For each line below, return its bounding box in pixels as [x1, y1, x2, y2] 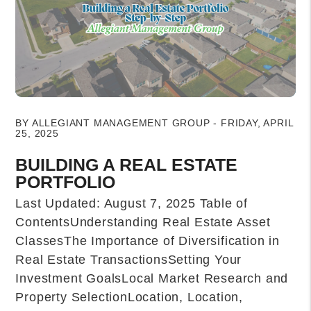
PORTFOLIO [15, 172, 116, 192]
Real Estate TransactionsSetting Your [15, 253, 242, 267]
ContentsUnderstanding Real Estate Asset [15, 215, 271, 230]
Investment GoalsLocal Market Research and [15, 271, 289, 286]
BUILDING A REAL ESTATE [15, 155, 238, 175]
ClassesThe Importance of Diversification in [15, 234, 280, 249]
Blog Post [15, 99, 72, 111]
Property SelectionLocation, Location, [15, 290, 243, 305]
